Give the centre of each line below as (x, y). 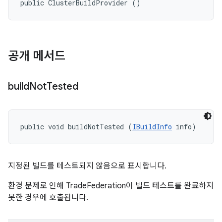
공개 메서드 (37, 56)
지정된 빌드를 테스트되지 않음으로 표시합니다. (87, 166)
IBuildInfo (152, 127)
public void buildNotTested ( (76, 127)
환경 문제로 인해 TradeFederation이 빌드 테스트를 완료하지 (111, 186)
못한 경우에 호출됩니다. (48, 198)
